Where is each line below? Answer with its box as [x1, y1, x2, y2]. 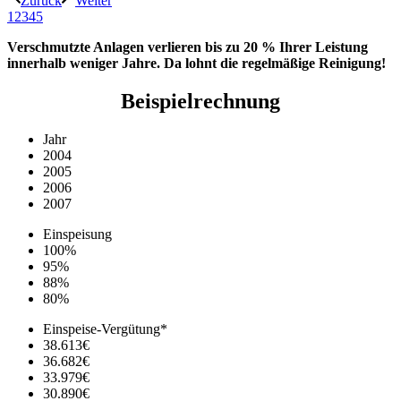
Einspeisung [43, 226, 112, 242]
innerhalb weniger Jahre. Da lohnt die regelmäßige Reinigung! [7, 55, 386, 71]
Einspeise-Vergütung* [43, 320, 167, 337]
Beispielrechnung [121, 89, 280, 113]
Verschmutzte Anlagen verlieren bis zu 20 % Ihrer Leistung [7, 38, 368, 55]
